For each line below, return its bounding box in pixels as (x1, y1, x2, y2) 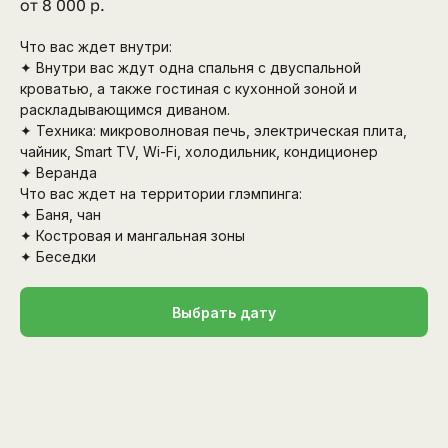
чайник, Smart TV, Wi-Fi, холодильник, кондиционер (20, 143, 378, 161)
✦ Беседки (20, 248, 96, 266)
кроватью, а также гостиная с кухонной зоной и (20, 80, 357, 98)
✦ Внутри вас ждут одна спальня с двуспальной (20, 59, 361, 77)
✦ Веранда (20, 164, 97, 182)
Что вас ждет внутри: (20, 38, 172, 56)
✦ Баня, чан (20, 206, 101, 224)
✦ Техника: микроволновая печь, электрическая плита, (20, 122, 407, 140)
